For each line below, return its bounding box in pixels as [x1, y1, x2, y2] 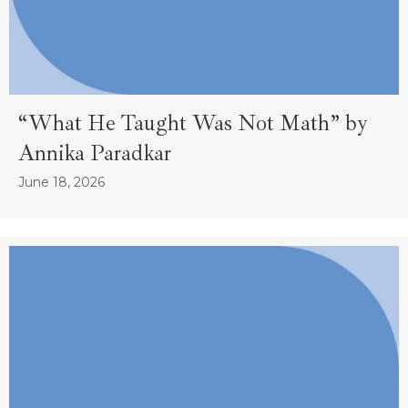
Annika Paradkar [18, 139, 171, 168]
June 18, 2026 [18, 174, 105, 191]
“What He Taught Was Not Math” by [18, 109, 367, 138]
